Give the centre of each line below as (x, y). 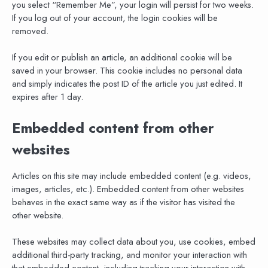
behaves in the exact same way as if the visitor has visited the (124, 202)
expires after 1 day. (48, 97)
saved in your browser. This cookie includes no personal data (127, 71)
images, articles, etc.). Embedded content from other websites (128, 189)
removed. (30, 31)
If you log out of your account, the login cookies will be (115, 18)
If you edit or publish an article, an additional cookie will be (122, 58)
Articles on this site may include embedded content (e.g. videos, (132, 176)
